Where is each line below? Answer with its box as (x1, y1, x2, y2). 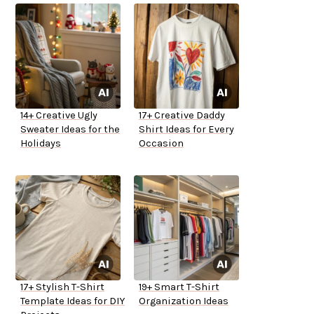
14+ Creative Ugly (20, 109, 97, 122)
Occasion (139, 137, 184, 150)
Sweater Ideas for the (20, 123, 120, 136)
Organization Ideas (139, 295, 228, 308)
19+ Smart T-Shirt (139, 281, 219, 294)
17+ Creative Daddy (139, 109, 225, 122)
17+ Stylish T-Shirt (20, 281, 104, 294)
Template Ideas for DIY (20, 295, 125, 308)
